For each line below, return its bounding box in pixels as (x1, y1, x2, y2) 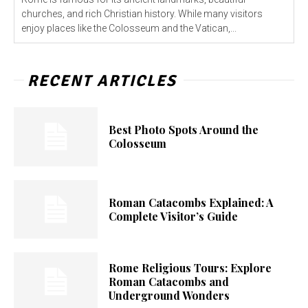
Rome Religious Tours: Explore (109, 261, 272, 276)
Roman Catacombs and (109, 274, 230, 289)
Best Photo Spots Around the (109, 122, 259, 137)
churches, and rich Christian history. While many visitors (21, 8, 263, 20)
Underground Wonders (109, 288, 230, 303)
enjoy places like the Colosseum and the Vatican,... (21, 23, 236, 34)
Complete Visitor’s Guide (109, 208, 239, 223)
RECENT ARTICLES (27, 71, 177, 91)
